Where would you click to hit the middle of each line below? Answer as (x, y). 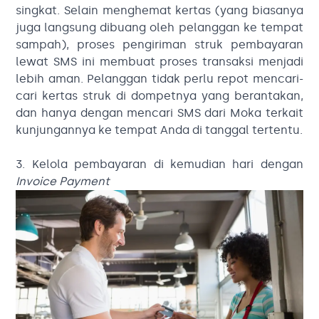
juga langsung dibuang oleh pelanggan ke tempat (159, 28)
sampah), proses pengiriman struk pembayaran (159, 45)
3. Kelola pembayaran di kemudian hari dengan (159, 164)
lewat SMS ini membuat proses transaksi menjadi (159, 62)
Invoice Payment (63, 182)
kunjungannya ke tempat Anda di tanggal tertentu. (159, 130)
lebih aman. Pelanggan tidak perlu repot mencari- (159, 79)
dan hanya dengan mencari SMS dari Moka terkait (159, 113)
